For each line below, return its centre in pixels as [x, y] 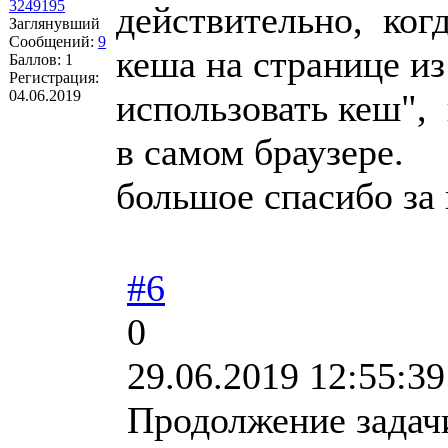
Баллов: [37, 59]
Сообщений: [53, 41]
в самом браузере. [260, 151]
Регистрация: [54, 77]
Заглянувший [54, 23]
